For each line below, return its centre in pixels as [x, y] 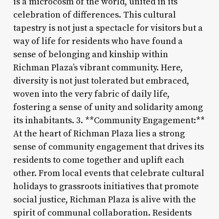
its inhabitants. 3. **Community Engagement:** [109, 120]
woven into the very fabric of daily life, [91, 94]
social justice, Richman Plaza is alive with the [104, 199]
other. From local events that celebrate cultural [109, 173]
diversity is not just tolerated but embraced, [101, 81]
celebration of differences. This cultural [94, 15]
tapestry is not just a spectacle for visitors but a [108, 28]
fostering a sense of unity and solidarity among [108, 107]
